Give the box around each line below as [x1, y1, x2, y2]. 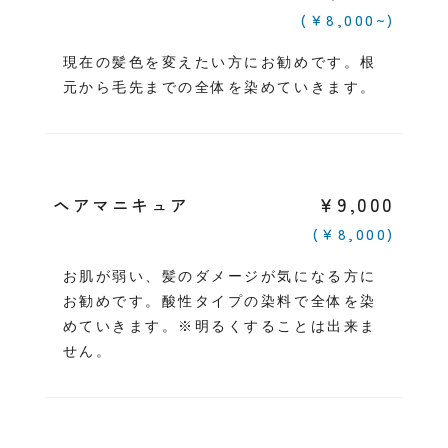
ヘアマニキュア [52, 193, 190, 217]
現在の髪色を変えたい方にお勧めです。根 [62, 54, 377, 70]
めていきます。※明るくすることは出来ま [62, 318, 377, 334]
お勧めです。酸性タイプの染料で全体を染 [62, 293, 377, 309]
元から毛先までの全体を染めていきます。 [62, 79, 377, 95]
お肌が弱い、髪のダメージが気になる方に [62, 268, 377, 284]
